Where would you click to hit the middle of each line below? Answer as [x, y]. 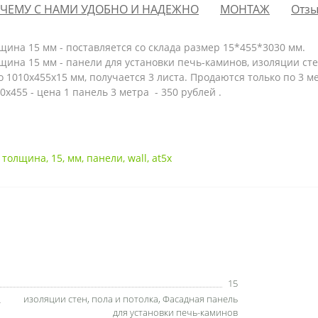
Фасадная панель [200, 299]
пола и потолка [125, 299]
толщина [24, 158]
